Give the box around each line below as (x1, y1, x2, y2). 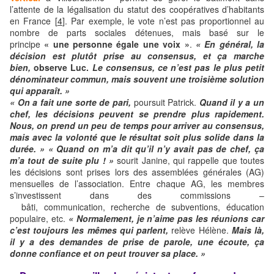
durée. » (10, 142, 45, 155)
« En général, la (195, 37, 265, 50)
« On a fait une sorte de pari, (10, 95, 131, 108)
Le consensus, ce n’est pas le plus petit (92, 61, 265, 73)
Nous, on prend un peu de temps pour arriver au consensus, (10, 119, 264, 131)
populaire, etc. (10, 212, 68, 224)
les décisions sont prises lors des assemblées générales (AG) (10, 165, 264, 178)
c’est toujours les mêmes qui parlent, (10, 223, 169, 236)
